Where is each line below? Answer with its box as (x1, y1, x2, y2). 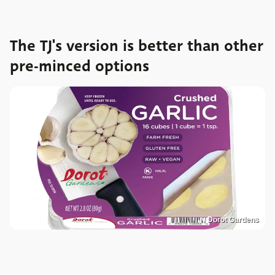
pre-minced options (10, 55, 149, 77)
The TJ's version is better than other (10, 34, 263, 57)
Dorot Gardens (207, 215, 259, 225)
